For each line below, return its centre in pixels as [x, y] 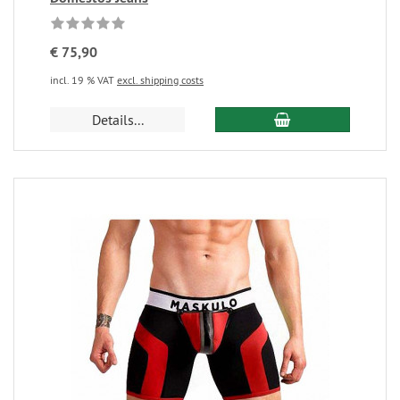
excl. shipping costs [160, 80]
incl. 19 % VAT [83, 80]
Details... [117, 120]
